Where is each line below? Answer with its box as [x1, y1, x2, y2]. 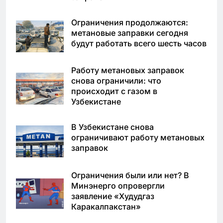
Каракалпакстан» [71, 202, 141, 212]
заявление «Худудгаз [71, 191, 154, 202]
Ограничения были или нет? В [71, 170, 189, 181]
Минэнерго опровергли [71, 181, 165, 191]
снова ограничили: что [71, 76, 161, 86]
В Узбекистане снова [71, 122, 154, 132]
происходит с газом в [71, 86, 157, 97]
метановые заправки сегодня [71, 27, 188, 38]
